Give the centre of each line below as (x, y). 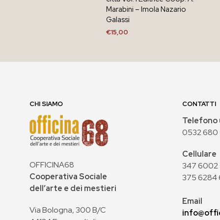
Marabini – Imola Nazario (146, 9)
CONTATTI (199, 104)
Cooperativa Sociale (68, 176)
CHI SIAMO (46, 104)
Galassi (118, 19)
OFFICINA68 (52, 165)
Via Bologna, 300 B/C (68, 210)
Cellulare (199, 154)
